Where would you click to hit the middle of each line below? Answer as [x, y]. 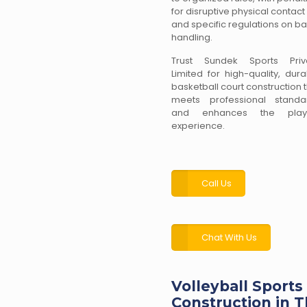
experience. [198, 126]
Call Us [217, 183]
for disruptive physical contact [238, 11]
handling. [192, 37]
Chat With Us [229, 237]
